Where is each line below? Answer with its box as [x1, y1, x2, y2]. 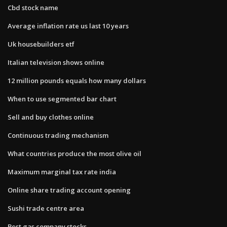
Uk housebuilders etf [8, 39, 74, 49]
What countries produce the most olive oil [8, 148, 141, 158]
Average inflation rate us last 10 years [8, 21, 129, 30]
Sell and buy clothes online [8, 112, 94, 122]
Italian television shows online [8, 57, 104, 67]
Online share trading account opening [8, 185, 131, 195]
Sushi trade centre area [8, 203, 84, 213]
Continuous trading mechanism [8, 130, 108, 140]
